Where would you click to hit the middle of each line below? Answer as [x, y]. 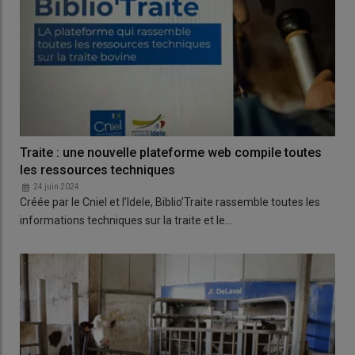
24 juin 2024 [56, 186]
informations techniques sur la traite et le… [126, 220]
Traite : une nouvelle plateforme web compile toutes [171, 152]
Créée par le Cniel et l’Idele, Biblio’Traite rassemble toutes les [170, 202]
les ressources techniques [97, 170]
